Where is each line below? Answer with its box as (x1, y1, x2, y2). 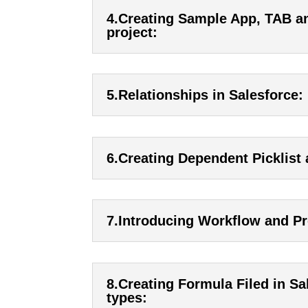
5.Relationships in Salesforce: (107, 87, 304, 103)
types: (107, 290, 148, 306)
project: (107, 24, 158, 40)
